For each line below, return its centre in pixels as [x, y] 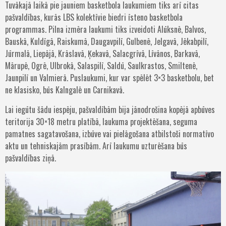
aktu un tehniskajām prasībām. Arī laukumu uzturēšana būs [96, 146]
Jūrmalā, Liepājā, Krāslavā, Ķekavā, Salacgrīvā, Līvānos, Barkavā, [102, 54]
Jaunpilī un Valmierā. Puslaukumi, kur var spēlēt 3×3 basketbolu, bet [109, 78]
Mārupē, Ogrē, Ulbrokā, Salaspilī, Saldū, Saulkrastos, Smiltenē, [101, 66]
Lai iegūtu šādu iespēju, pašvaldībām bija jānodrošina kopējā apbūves [110, 110]
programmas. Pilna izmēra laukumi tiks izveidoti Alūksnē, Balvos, [105, 30]
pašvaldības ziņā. [31, 158]
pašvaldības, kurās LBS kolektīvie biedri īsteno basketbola [94, 17]
